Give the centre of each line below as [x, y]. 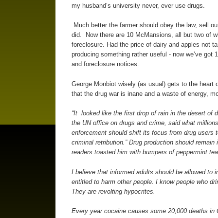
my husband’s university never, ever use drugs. [138, 5]
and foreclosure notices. [106, 64]
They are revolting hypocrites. [113, 191]
